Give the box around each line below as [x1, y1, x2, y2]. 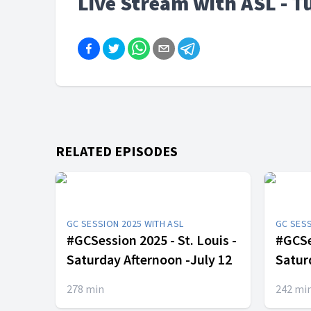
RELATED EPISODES [56, 142, 178, 160]
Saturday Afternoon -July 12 [67, 251, 232, 268]
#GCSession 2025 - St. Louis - [67, 231, 237, 249]
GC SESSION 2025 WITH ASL [67, 217, 184, 230]
